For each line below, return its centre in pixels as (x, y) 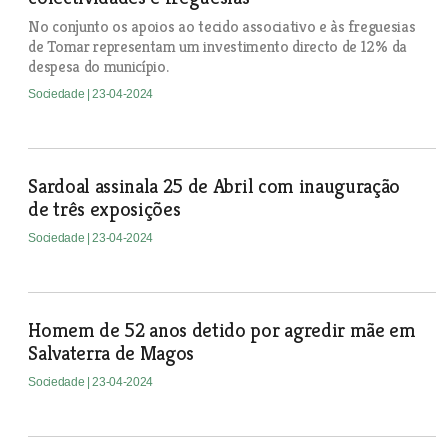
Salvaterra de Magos (111, 353)
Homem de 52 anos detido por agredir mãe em (222, 330)
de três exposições (104, 209)
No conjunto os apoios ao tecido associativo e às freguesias (222, 26)
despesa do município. (98, 66)
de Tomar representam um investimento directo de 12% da (217, 46)
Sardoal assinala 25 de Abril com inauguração (214, 186)
